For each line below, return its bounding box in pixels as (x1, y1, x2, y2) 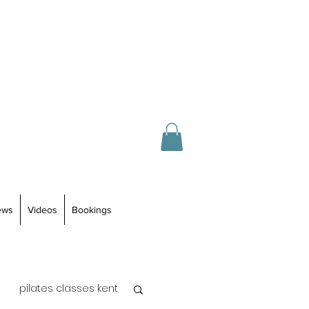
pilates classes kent (19, 281, 118, 296)
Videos (27, 203, 57, 215)
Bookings (71, 203, 112, 215)
